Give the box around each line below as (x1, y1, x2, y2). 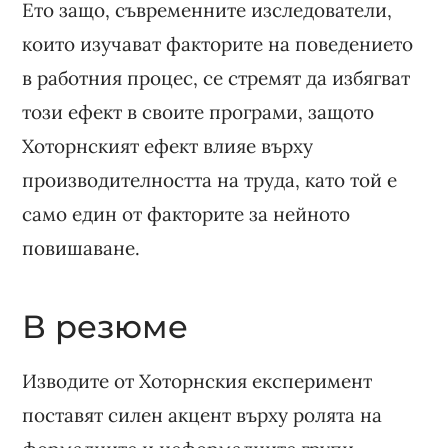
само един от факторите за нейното (22, 201, 351, 226)
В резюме (22, 306, 189, 346)
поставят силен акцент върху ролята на (22, 402, 383, 427)
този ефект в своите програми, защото (22, 99, 375, 124)
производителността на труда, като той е (22, 167, 398, 192)
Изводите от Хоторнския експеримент (22, 368, 373, 393)
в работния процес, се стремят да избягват (22, 65, 411, 90)
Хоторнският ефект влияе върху (22, 133, 314, 158)
